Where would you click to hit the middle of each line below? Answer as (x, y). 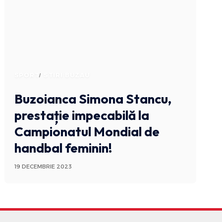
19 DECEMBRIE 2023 (43, 167)
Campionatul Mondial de (87, 132)
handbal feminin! (63, 148)
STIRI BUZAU (67, 75)
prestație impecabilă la (82, 115)
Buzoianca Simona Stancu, (93, 99)
